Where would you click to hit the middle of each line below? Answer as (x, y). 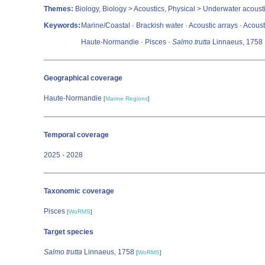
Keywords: (62, 25)
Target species (69, 232)
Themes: (59, 9)
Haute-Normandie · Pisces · (127, 42)
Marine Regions (127, 98)
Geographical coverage (83, 78)
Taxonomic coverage (79, 191)
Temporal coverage (76, 135)
